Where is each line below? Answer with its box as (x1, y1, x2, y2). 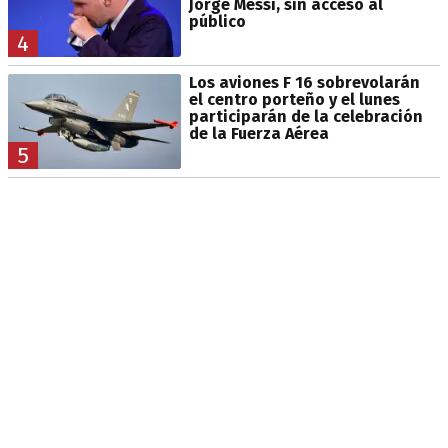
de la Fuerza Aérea (188, 123, 329, 143)
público (188, 11, 246, 31)
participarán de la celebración (188, 106, 423, 126)
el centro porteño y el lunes (188, 89, 400, 109)
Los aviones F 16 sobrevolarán (188, 72, 420, 92)
